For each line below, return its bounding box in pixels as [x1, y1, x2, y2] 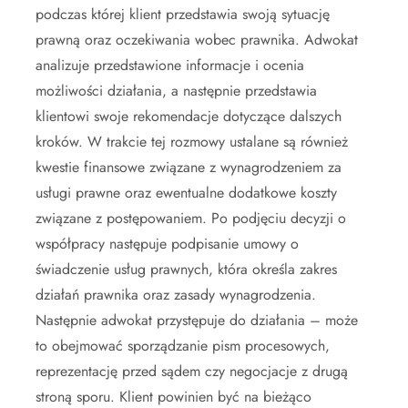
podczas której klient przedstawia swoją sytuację [36, 3, 330, 25]
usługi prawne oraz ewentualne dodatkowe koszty [36, 181, 337, 203]
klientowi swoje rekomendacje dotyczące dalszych [36, 105, 342, 127]
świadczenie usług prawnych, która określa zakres [36, 258, 337, 280]
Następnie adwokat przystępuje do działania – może [36, 309, 358, 331]
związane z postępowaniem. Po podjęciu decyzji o [36, 207, 346, 229]
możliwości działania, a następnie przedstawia [36, 79, 317, 101]
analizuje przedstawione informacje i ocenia [36, 54, 304, 76]
